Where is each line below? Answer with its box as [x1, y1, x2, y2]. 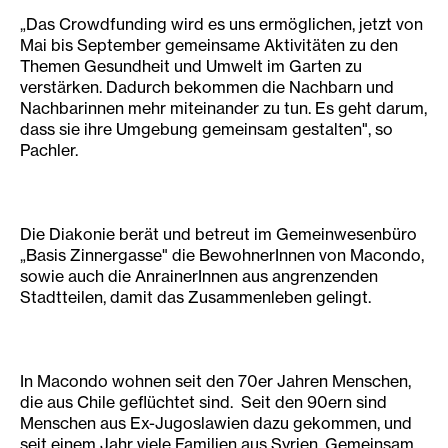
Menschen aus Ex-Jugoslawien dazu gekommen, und [20, 413, 412, 433]
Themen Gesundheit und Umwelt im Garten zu [20, 56, 362, 76]
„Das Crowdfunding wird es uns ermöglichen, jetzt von [20, 14, 423, 34]
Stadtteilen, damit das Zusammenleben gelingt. [20, 287, 371, 307]
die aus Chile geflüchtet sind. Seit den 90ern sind [20, 392, 387, 412]
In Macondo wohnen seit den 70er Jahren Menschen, [20, 371, 411, 391]
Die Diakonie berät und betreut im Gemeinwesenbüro [20, 224, 417, 244]
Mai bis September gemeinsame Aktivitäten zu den [20, 35, 398, 55]
